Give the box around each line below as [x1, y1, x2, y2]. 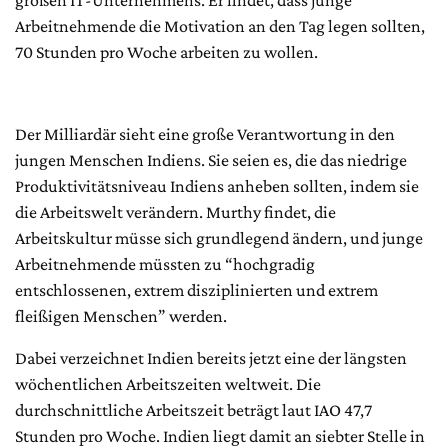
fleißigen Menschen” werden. [15, 305, 227, 326]
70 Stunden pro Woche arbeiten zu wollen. [15, 41, 318, 62]
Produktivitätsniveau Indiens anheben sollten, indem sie [15, 175, 419, 196]
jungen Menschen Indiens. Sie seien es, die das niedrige [15, 149, 407, 170]
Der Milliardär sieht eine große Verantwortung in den [15, 123, 395, 144]
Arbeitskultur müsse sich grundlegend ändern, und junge [15, 227, 423, 248]
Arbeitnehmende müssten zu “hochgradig [15, 253, 315, 274]
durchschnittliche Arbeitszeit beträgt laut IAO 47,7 [15, 399, 372, 420]
